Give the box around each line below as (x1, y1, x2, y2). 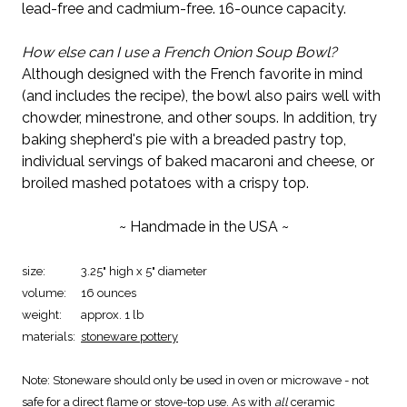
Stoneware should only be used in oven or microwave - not (53, 372, 369, 387)
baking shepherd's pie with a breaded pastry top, (22, 130, 346, 148)
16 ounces (81, 285, 136, 300)
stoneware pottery (81, 329, 178, 343)
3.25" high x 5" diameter (81, 263, 207, 278)
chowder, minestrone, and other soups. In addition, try (22, 108, 377, 126)
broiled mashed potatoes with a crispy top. (22, 174, 309, 192)
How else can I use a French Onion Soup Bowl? (22, 43, 337, 61)
